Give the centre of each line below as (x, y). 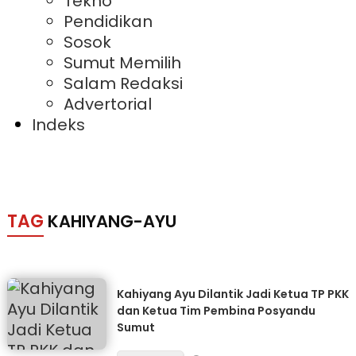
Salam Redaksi (123, 83)
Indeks (58, 125)
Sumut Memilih (122, 63)
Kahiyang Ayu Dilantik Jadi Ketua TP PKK (232, 294)
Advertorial (108, 104)
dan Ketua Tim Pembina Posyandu (216, 311)
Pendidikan (108, 21)
